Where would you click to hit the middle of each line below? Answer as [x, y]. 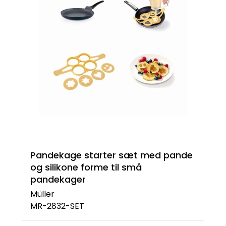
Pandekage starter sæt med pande [111, 155]
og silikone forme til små [86, 167]
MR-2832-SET [57, 206]
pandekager [58, 179]
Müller [42, 194]
